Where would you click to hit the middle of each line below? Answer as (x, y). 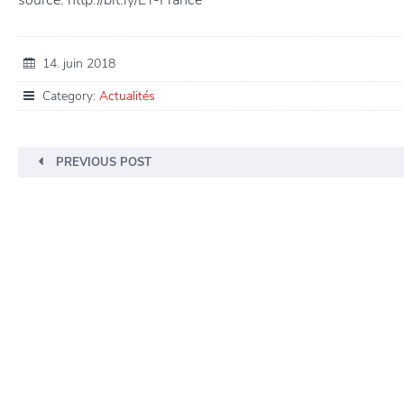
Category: (67, 96)
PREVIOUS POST (104, 162)
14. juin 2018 (75, 63)
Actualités (127, 96)
